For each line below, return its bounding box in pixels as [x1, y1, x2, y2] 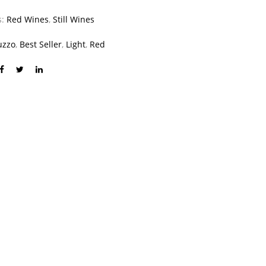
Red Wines [7, 13, 49, 25]
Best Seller [20, 38, 62, 50]
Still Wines [53, 13, 95, 25]
